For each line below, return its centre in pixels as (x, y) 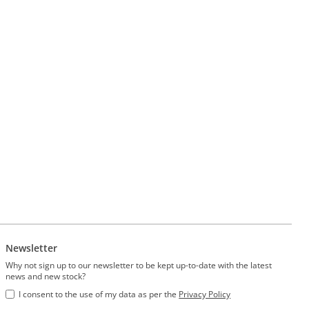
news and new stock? (46, 276)
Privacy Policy (205, 294)
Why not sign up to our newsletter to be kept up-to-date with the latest (139, 265)
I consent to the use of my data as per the (99, 294)
